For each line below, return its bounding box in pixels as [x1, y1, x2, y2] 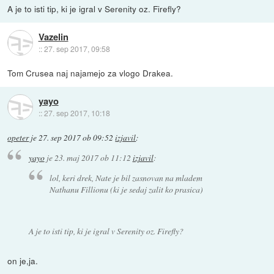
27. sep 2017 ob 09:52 [39, 131, 114, 143]
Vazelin [38, 29, 68, 43]
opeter [7, 131, 29, 143]
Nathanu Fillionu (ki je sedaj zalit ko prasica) [50, 183, 204, 195]
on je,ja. [7, 254, 39, 267]
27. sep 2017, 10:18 [43, 107, 110, 118]
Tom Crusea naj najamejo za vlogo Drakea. [7, 67, 174, 80]
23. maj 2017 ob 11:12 [54, 152, 131, 164]
